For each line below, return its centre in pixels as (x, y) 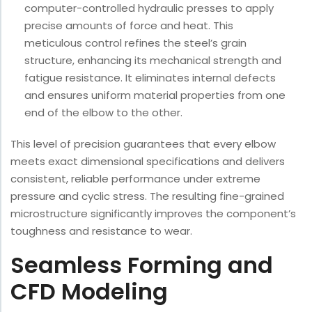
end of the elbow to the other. (103, 113)
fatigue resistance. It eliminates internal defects (150, 78)
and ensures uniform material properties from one (155, 95)
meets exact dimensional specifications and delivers (148, 162)
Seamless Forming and (142, 265)
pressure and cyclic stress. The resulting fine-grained (147, 196)
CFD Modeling (89, 292)
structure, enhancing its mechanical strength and (153, 61)
